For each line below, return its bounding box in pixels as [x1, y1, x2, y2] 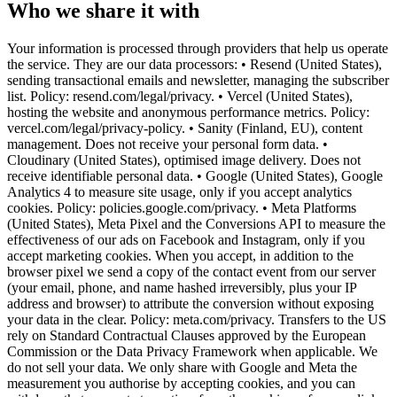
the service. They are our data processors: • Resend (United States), [7, 56, 382, 72]
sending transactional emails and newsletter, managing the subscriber [7, 72, 389, 88]
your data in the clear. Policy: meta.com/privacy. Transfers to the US [7, 311, 386, 327]
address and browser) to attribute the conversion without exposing [7, 295, 374, 311]
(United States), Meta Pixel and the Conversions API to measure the [7, 215, 385, 231]
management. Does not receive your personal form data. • [7, 136, 328, 152]
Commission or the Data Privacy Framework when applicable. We [7, 343, 378, 359]
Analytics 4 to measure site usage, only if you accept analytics [7, 183, 352, 199]
